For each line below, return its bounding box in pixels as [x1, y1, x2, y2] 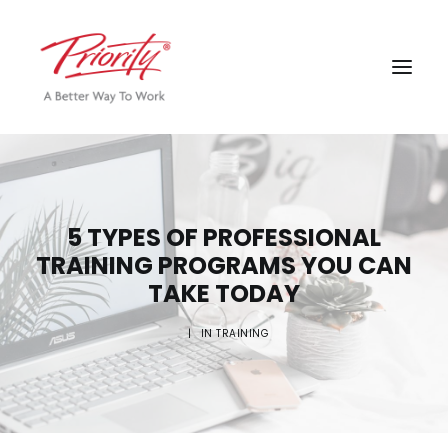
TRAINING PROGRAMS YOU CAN [36, 249, 412, 282]
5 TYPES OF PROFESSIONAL [67, 221, 381, 254]
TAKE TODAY [148, 277, 300, 310]
